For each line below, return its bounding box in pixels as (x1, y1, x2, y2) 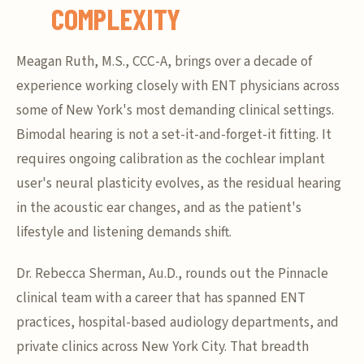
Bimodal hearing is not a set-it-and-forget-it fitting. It (16, 124, 331, 145)
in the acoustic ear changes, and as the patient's (16, 197, 301, 218)
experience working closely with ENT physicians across (16, 76, 340, 96)
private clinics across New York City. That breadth (16, 336, 309, 357)
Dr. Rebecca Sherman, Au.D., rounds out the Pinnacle (16, 263, 328, 284)
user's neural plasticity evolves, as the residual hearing (16, 173, 341, 193)
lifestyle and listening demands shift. (16, 222, 232, 242)
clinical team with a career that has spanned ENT (16, 288, 305, 308)
